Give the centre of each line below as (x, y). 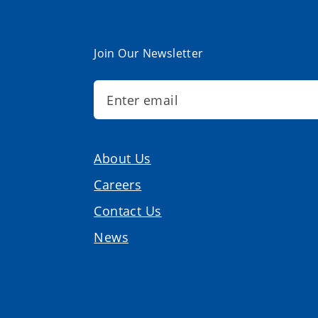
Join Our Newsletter (149, 54)
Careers (118, 185)
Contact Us (128, 211)
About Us (122, 159)
